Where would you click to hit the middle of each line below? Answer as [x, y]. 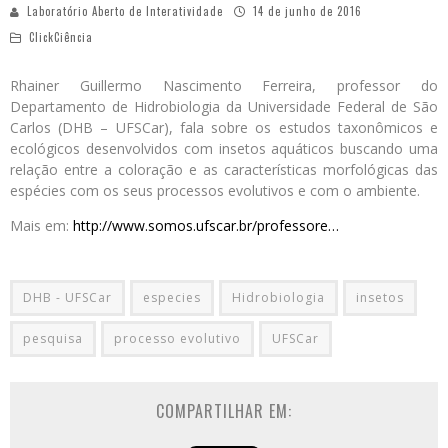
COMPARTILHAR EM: [224, 410]
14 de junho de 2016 [307, 10]
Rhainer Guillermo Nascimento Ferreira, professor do [224, 85]
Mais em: [41, 225]
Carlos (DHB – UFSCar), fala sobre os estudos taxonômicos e [224, 127]
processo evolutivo [177, 338]
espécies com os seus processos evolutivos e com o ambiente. [215, 190]
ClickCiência [61, 36]
